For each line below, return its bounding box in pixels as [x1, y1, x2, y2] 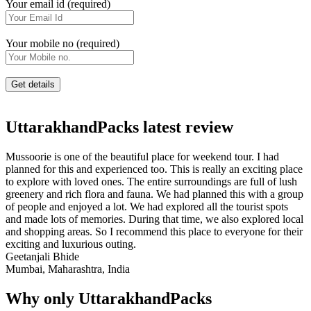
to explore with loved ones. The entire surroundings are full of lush [6, 175, 297, 187]
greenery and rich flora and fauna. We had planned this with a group [6, 187, 303, 200]
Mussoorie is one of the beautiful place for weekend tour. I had [6, 150, 279, 162]
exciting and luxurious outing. [6, 237, 136, 250]
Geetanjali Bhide [6, 250, 79, 262]
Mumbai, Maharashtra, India [6, 262, 130, 275]
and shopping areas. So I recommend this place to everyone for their [6, 225, 303, 237]
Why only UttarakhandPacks [6, 289, 212, 308]
